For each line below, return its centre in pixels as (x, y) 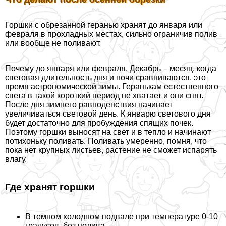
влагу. (16, 159)
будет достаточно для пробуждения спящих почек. (99, 123)
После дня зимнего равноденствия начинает (89, 105)
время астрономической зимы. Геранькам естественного (112, 87)
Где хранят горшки (50, 187)
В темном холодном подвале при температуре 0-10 (122, 217)
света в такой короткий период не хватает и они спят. (104, 96)
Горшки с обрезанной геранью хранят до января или (104, 25)
